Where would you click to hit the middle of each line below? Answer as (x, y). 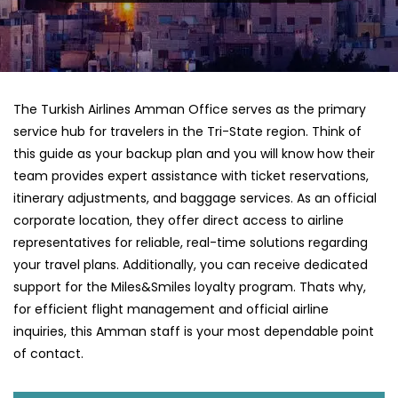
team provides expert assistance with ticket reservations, (191, 176)
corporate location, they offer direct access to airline (179, 221)
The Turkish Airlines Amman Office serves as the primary (190, 110)
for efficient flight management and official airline (171, 310)
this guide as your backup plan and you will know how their (194, 154)
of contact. (50, 354)
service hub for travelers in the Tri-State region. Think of (187, 132)
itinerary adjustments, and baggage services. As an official (195, 199)
